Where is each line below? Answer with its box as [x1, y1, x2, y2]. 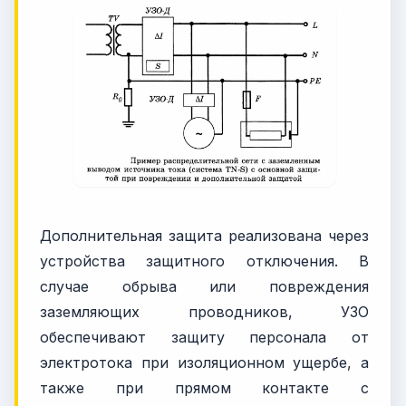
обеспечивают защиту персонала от [40, 327, 369, 346]
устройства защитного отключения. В [40, 251, 369, 270]
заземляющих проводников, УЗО [40, 302, 369, 321]
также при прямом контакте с [40, 378, 369, 397]
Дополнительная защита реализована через [40, 226, 369, 245]
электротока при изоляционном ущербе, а [40, 353, 369, 372]
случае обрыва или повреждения [40, 276, 369, 295]
